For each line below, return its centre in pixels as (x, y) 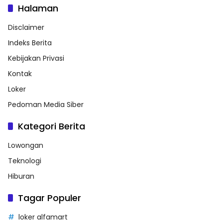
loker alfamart (43, 217)
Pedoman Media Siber (46, 104)
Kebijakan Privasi (36, 58)
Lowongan (26, 145)
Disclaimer (26, 27)
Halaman (38, 8)
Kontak (20, 73)
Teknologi (25, 161)
